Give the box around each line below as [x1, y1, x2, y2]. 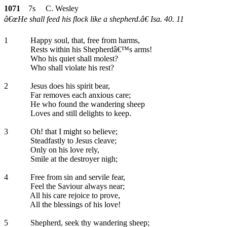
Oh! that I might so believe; [28, 127, 118, 136]
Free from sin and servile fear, [28, 173, 125, 181]
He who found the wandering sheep [28, 100, 145, 108]
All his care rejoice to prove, [28, 191, 120, 200]
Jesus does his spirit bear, [28, 82, 110, 90]
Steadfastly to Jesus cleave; [28, 136, 117, 145]
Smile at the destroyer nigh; [28, 155, 118, 163]
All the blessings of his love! [28, 200, 121, 209]
